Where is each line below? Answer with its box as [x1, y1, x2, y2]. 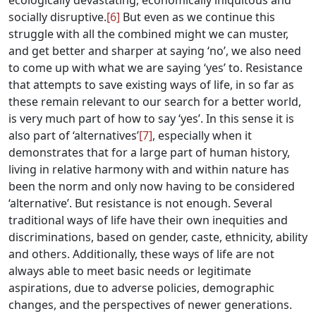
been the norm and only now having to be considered [8, 178, 295, 194]
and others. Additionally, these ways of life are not [8, 246, 274, 262]
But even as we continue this [120, 9, 275, 25]
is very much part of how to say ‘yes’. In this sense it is [8, 111, 294, 126]
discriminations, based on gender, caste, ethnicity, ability [8, 229, 308, 245]
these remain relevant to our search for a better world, [8, 94, 301, 109]
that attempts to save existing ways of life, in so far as [8, 77, 294, 92]
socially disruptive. [8, 9, 107, 25]
